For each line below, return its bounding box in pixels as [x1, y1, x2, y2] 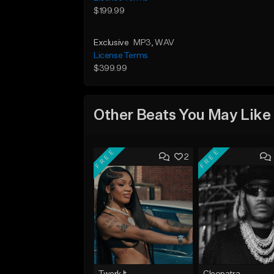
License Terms [94, 51, 148, 60]
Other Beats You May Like [94, 108, 271, 123]
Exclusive [94, 39, 129, 47]
